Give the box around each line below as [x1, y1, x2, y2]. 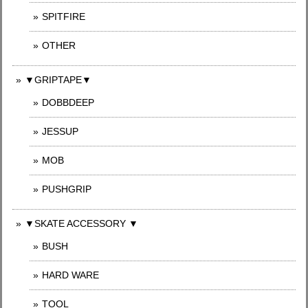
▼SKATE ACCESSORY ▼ [25, 218, 138, 229]
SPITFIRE [42, 11, 85, 22]
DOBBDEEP [42, 97, 94, 108]
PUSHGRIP [42, 184, 91, 195]
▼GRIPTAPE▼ [25, 74, 91, 85]
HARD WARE [42, 269, 99, 280]
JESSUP [42, 126, 78, 137]
